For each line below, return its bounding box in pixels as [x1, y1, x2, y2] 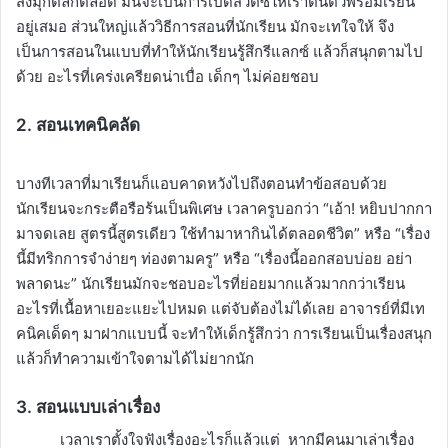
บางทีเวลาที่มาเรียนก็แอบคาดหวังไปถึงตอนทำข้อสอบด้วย [16, 173, 387, 193]
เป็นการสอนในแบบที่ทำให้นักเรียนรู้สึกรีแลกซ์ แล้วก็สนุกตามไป [16, 42, 423, 62]
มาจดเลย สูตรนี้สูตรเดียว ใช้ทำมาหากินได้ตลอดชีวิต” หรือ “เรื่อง [16, 223, 430, 243]
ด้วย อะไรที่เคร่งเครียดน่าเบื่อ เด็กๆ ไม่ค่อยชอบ [16, 67, 319, 87]
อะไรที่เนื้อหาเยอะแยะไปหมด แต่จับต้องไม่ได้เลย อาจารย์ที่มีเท [16, 298, 425, 318]
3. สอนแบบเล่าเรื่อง [16, 396, 160, 417]
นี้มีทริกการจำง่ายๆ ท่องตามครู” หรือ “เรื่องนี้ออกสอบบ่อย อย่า [16, 248, 412, 268]
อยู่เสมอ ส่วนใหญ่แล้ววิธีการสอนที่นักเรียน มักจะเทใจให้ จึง [16, 17, 394, 37]
